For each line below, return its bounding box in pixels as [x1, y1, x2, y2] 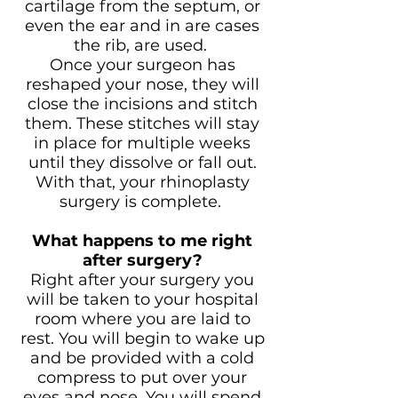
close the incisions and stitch [27, 94, 258, 114]
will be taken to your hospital [26, 290, 259, 309]
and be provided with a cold [30, 348, 254, 368]
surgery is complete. [59, 192, 226, 211]
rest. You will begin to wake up [20, 329, 265, 348]
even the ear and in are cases [25, 16, 259, 36]
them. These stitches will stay [25, 114, 259, 133]
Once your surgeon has [49, 55, 235, 75]
